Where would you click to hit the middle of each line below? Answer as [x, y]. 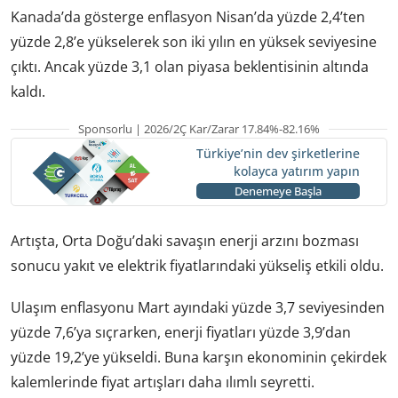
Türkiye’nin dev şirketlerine [278, 154]
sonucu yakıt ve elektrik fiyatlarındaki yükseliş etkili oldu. [197, 265]
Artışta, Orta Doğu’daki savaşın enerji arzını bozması [185, 240]
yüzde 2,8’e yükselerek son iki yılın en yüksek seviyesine [194, 41]
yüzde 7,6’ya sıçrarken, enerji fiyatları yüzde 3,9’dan [181, 332]
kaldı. [28, 91]
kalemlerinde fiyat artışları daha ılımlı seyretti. [163, 382]
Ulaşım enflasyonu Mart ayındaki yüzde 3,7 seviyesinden [198, 307]
